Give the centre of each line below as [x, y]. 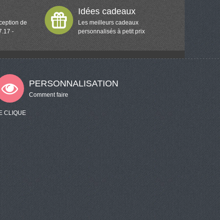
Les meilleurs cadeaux [108, 22]
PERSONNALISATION [73, 83]
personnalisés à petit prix [111, 31]
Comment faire [48, 95]
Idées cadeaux [107, 11]
